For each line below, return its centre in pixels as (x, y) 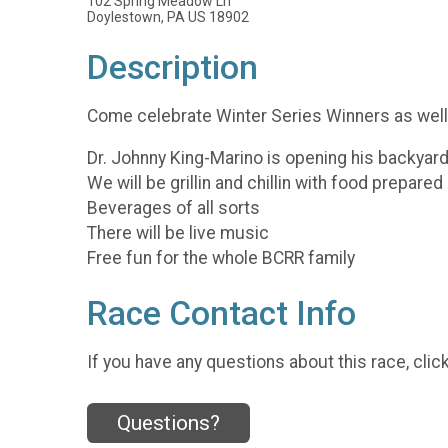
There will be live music (178, 233)
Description (172, 67)
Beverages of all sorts (173, 208)
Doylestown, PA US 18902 (168, 17)
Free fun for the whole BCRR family (223, 258)
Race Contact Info (221, 314)
